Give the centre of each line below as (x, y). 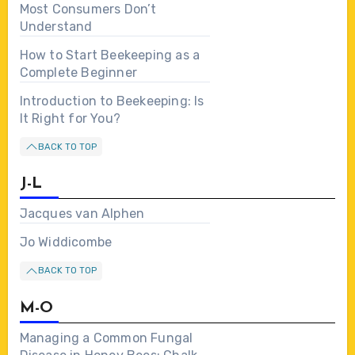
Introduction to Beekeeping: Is (112, 101)
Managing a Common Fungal (106, 338)
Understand (56, 26)
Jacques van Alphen (82, 214)
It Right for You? (70, 118)
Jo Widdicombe (66, 242)
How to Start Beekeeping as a (110, 55)
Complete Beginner (78, 72)
